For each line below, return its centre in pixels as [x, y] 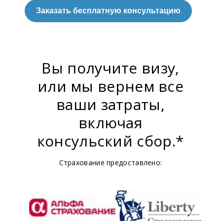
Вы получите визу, [110, 68]
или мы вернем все [110, 86]
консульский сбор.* [110, 141]
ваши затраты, [110, 104]
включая [110, 122]
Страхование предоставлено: [110, 162]
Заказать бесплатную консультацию [108, 10]
